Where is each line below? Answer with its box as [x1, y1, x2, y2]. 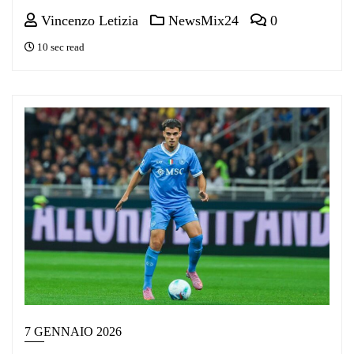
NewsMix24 [164, 12, 239, 28]
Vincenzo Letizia [37, 12, 138, 28]
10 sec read [35, 40, 85, 53]
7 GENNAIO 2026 [24, 324, 122, 338]
